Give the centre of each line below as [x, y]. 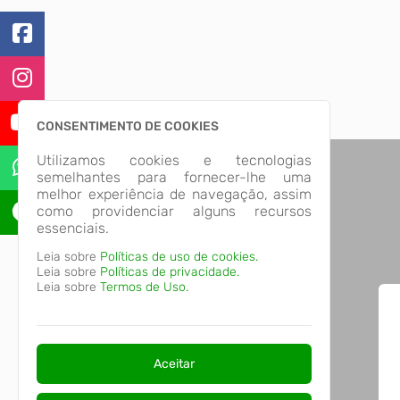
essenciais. [73, 228]
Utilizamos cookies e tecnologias [174, 160]
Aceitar [174, 363]
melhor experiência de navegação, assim [174, 194]
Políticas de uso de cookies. [179, 257]
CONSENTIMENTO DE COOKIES [128, 126]
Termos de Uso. [144, 287]
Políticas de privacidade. [170, 272]
